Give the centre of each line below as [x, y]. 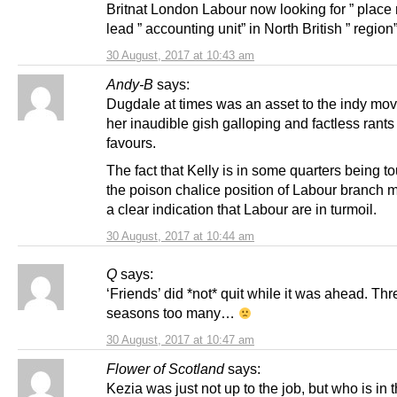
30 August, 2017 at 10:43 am [180, 55]
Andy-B [130, 84]
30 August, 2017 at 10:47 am [180, 339]
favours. [131, 142]
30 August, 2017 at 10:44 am [180, 236]
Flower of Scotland [165, 368]
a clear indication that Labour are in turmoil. [241, 209]
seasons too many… [172, 312]
